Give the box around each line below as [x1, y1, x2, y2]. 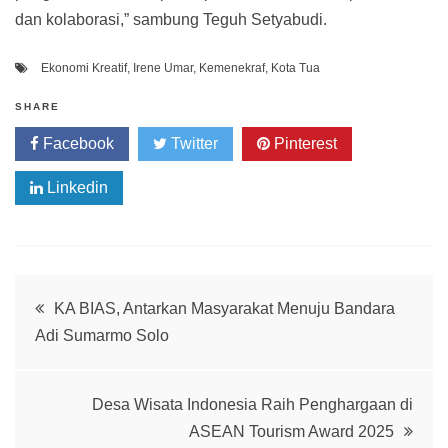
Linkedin [43, 178, 108, 196]
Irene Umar [133, 60, 193, 75]
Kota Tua [271, 60, 320, 75]
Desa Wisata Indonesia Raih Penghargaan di [92, 395, 413, 413]
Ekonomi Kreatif [41, 60, 127, 75]
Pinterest [270, 134, 337, 152]
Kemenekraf [199, 60, 265, 75]
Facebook [39, 134, 114, 152]
